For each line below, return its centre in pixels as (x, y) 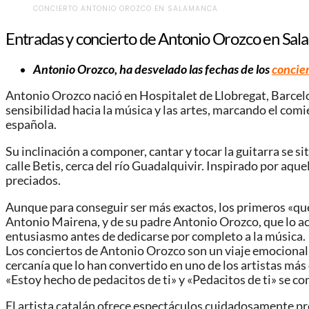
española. (31, 125)
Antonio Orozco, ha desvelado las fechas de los (152, 69)
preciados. (33, 180)
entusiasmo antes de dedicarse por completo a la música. (156, 236)
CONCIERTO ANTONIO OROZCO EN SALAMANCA (126, 8)
